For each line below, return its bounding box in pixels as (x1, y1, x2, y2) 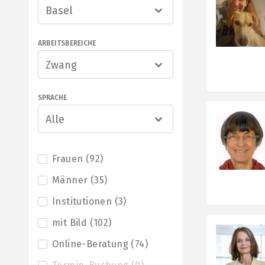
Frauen (52, 153, 83, 164)
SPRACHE (38, 93, 67, 102)
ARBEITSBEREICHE (38, 39, 96, 47)
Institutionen (52, 196, 112, 207)
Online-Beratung (52, 238, 129, 250)
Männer (52, 174, 88, 186)
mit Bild (52, 217, 88, 228)
